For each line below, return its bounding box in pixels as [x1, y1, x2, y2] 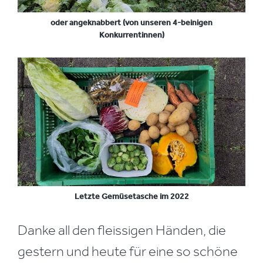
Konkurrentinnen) [99, 29, 164, 40]
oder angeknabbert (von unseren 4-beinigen [50, 17, 213, 28]
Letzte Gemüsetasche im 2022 [74, 191, 189, 201]
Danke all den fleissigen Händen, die [18, 221, 226, 238]
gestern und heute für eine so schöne [18, 242, 238, 259]
